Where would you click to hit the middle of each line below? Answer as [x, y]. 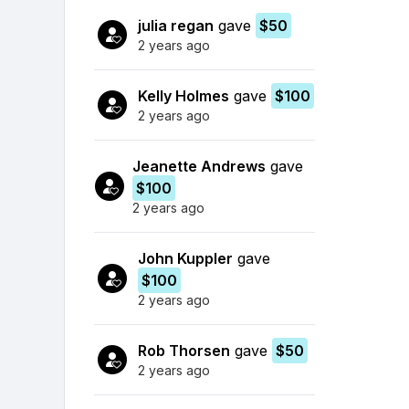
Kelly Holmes [184, 95]
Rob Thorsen [184, 350]
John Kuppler [185, 258]
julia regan [176, 25]
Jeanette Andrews [199, 166]
